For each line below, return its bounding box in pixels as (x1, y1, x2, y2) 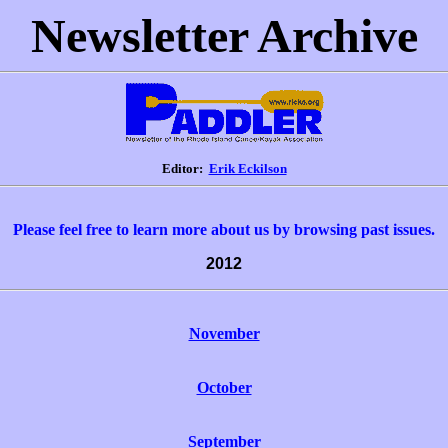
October (196, 379, 252, 396)
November (188, 325, 260, 342)
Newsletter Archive (30, 9, 418, 62)
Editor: (161, 161, 209, 176)
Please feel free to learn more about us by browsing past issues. (13, 221, 435, 238)
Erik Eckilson (208, 161, 287, 176)
